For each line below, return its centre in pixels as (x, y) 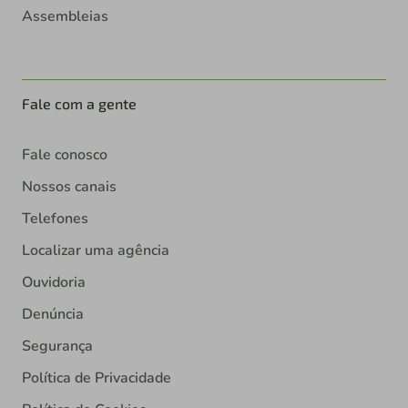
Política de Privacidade (97, 378)
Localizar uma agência (96, 251)
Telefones (55, 219)
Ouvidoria (54, 283)
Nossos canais (69, 187)
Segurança (57, 347)
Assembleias (65, 16)
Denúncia (53, 315)
